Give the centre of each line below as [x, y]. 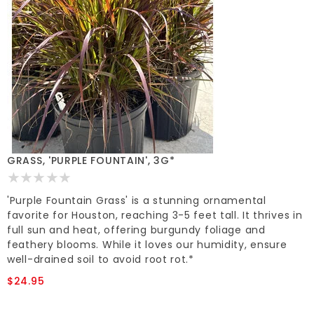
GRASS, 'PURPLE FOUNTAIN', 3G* [91, 161]
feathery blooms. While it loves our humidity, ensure [147, 245]
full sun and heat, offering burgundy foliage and [136, 230]
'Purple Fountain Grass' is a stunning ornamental [137, 201]
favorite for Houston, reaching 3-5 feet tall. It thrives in [155, 216]
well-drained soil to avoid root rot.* [101, 260]
